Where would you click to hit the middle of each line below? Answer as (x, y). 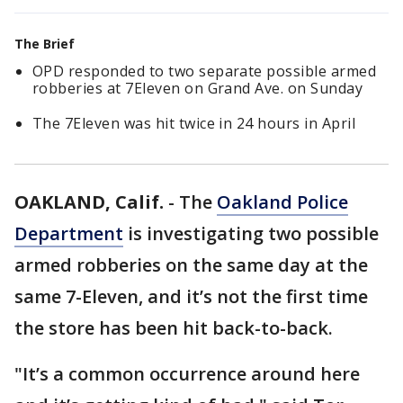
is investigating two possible (251, 233)
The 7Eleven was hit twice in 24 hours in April (194, 123)
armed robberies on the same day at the (191, 265)
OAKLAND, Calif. (89, 202)
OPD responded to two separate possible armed (205, 71)
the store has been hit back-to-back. (174, 328)
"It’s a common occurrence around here (187, 374)
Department (69, 233)
